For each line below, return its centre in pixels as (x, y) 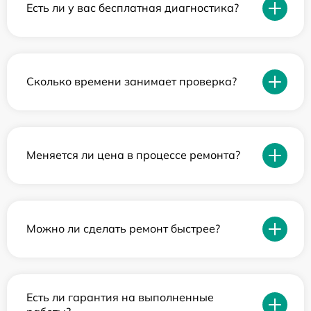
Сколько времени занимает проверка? (132, 82)
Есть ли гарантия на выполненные (120, 297)
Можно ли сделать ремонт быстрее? (123, 229)
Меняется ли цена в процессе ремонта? (133, 155)
